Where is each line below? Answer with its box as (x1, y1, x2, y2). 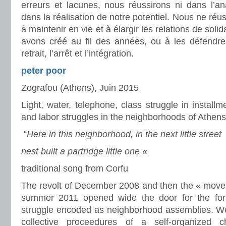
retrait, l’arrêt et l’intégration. (21, 48, 134, 59)
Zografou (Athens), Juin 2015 (21, 83, 139, 93)
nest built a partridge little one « (21, 146, 150, 156)
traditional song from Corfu (21, 163, 128, 174)
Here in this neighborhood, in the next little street (27, 129, 221, 139)
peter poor (21, 66, 66, 76)
